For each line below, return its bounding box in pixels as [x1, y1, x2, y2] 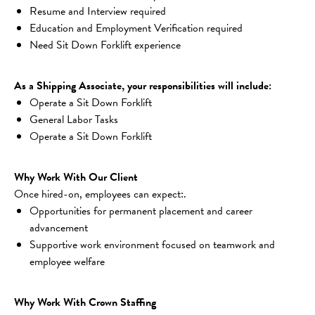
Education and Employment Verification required [30, 19, 243, 37]
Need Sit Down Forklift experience [30, 36, 181, 53]
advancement [30, 219, 88, 236]
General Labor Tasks [30, 110, 118, 128]
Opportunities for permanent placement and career [30, 202, 255, 219]
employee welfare [30, 252, 105, 270]
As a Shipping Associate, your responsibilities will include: [14, 77, 271, 94]
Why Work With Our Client [14, 168, 138, 186]
